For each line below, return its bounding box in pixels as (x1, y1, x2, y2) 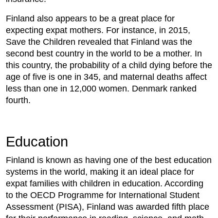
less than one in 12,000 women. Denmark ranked (6, 83, 197, 93)
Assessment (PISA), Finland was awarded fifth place (6, 201, 209, 212)
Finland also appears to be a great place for (6, 13, 175, 23)
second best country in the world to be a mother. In (6, 48, 202, 58)
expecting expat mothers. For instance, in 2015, (6, 25, 190, 35)
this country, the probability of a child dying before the (6, 60, 212, 70)
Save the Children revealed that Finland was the (6, 36, 192, 47)
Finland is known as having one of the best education (6, 155, 212, 165)
